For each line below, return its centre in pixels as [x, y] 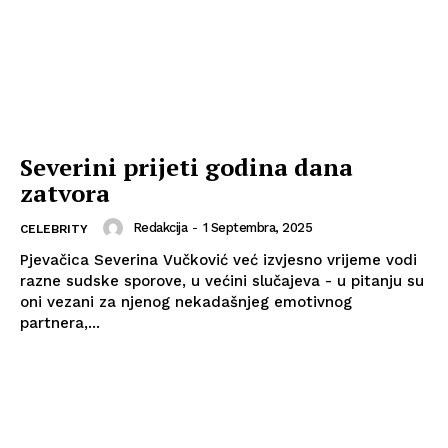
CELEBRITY [54, 228]
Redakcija [159, 227]
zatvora [65, 192]
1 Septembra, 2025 [257, 227]
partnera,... [60, 322]
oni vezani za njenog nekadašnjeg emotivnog [186, 301]
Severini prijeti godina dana [186, 166]
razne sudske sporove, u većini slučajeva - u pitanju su [222, 280]
